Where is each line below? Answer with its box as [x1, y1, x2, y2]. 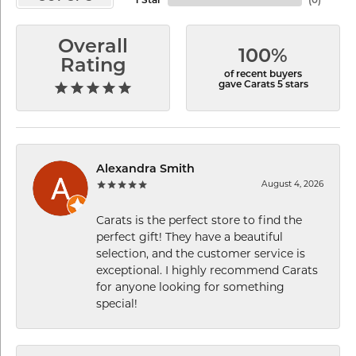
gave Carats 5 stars [218, 79, 308, 90]
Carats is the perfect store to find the [96, 212, 302, 227]
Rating [60, 57, 126, 76]
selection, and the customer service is [96, 246, 305, 261]
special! [96, 296, 137, 311]
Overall [58, 38, 128, 57]
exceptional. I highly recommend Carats [96, 262, 318, 277]
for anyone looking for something [96, 279, 284, 294]
